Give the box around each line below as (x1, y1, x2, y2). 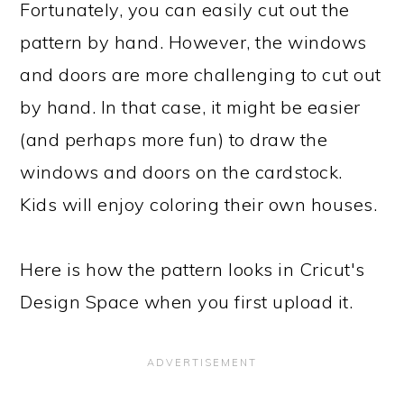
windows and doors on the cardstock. (20, 161, 343, 183)
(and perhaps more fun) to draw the (20, 128, 328, 151)
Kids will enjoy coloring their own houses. (20, 193, 378, 216)
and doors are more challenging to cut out (20, 63, 381, 86)
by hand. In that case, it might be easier (20, 96, 361, 118)
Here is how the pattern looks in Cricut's (20, 258, 365, 280)
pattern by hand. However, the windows (20, 31, 367, 53)
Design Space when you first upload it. (20, 290, 353, 313)
